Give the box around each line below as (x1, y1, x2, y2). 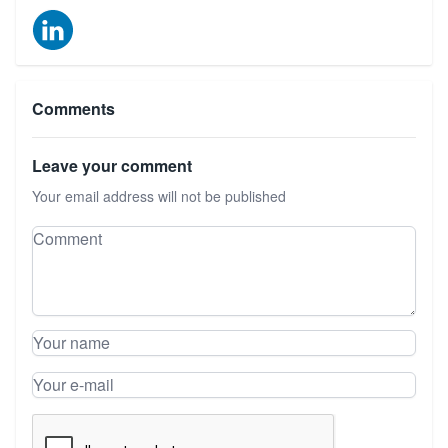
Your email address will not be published (32, 185, 286, 206)
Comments (32, 96, 115, 120)
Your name (31, 354, 108, 378)
